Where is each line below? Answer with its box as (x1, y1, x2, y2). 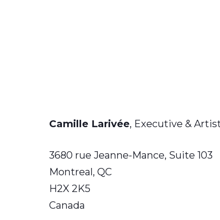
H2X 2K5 (49, 183, 90, 195)
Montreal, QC (49, 166, 112, 178)
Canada (49, 199, 85, 212)
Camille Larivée (49, 118, 130, 130)
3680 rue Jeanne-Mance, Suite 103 (49, 149, 213, 162)
